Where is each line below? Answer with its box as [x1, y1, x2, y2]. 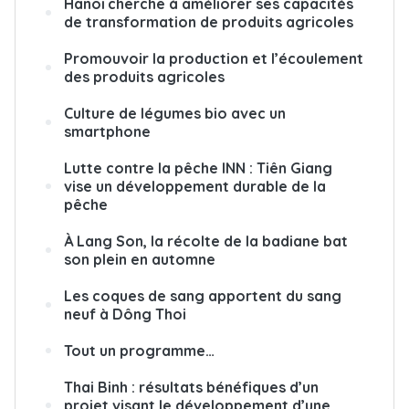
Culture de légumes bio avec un [64, 104, 286, 122]
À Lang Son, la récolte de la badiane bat [64, 232, 348, 250]
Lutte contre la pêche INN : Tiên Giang [64, 159, 332, 177]
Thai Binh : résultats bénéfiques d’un [64, 378, 319, 396]
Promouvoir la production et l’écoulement [64, 49, 363, 68]
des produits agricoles [64, 68, 225, 86]
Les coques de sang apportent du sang [64, 287, 341, 305]
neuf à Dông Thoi [64, 305, 186, 323]
